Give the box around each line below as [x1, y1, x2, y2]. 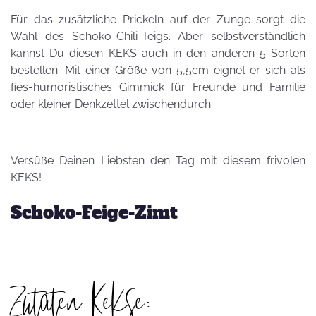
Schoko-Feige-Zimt [11, 201, 178, 224]
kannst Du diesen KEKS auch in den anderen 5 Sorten [11, 47, 305, 60]
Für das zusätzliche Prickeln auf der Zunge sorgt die [11, 13, 305, 26]
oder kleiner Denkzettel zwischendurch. [11, 97, 216, 111]
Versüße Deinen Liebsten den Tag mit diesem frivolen [11, 154, 305, 167]
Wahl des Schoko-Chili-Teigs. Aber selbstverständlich [11, 30, 305, 43]
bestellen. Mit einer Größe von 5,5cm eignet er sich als [11, 63, 305, 77]
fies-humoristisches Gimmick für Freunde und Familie [11, 80, 305, 94]
